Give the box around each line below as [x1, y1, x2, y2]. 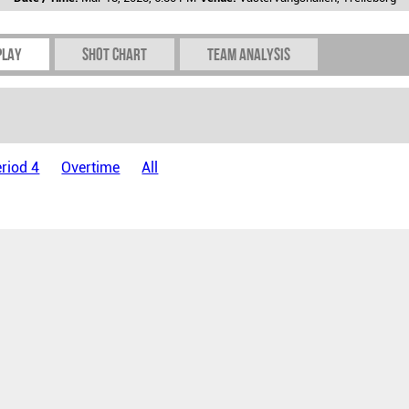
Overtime [61, 158, 121, 176]
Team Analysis [207, 44, 290, 64]
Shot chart [82, 44, 147, 64]
